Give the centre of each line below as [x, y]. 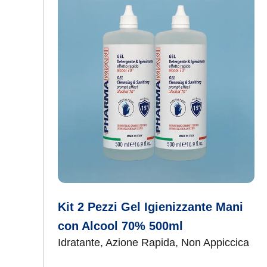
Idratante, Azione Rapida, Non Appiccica [153, 243]
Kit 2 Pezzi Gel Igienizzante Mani [150, 207]
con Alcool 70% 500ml [120, 226]
